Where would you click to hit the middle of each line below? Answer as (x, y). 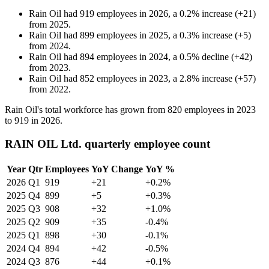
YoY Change (117, 169)
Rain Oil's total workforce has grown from (86, 110)
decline (215, 57)
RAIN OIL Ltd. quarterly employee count (107, 144)
